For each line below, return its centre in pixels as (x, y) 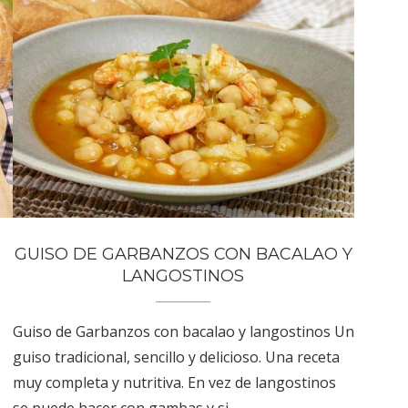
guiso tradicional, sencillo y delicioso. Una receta (176, 357)
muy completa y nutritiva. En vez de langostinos (174, 382)
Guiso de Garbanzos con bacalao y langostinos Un (183, 331)
